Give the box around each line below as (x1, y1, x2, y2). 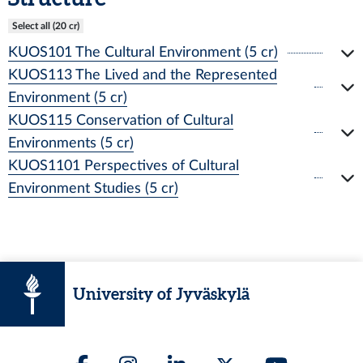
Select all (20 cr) (11, 21, 79, 31)
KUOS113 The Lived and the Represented (8, 68, 277, 82)
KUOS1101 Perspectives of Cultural (8, 159, 239, 173)
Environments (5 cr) (8, 136, 134, 150)
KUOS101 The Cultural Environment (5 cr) (8, 45, 278, 59)
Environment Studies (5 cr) (8, 181, 178, 195)
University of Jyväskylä (73, 284, 250, 303)
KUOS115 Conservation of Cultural (8, 113, 233, 127)
